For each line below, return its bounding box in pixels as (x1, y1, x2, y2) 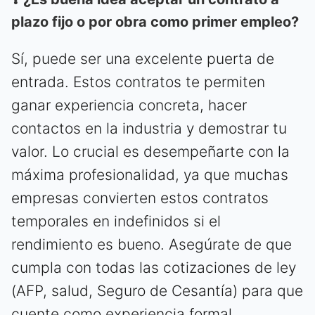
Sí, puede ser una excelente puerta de (11, 49, 274, 67)
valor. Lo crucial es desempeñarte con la (11, 142, 290, 160)
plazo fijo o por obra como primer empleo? (11, 13, 299, 30)
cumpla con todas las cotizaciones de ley (11, 258, 296, 276)
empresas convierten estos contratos (11, 188, 269, 207)
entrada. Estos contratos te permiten (11, 72, 265, 91)
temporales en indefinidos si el (11, 212, 221, 230)
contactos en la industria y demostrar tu (11, 119, 287, 137)
